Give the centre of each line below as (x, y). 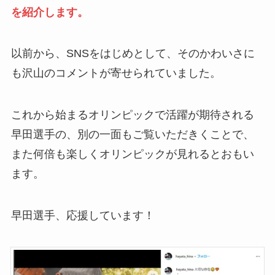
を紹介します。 (49, 12)
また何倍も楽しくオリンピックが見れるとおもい (132, 154)
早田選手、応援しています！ (83, 216)
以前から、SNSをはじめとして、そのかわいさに (133, 54)
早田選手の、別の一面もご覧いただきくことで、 (132, 135)
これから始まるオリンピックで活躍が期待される (132, 115)
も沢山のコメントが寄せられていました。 (116, 73)
